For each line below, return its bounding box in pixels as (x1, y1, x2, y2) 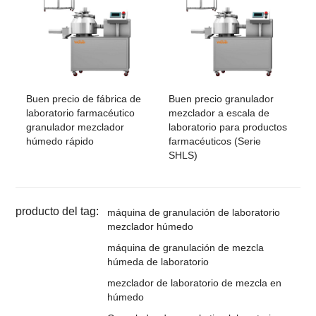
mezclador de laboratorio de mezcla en (107, 277, 282, 289)
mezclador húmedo (107, 221, 194, 233)
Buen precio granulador (169, 93, 274, 105)
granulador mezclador (26, 121, 125, 133)
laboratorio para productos (169, 121, 287, 133)
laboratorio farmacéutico (26, 107, 135, 119)
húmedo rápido (26, 135, 95, 147)
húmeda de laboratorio (107, 256, 209, 268)
